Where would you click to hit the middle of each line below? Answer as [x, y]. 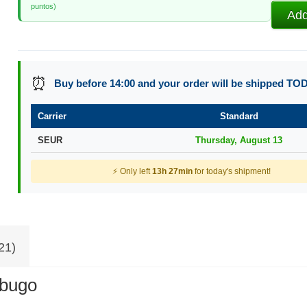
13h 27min [172, 172]
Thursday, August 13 [239, 140]
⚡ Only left [132, 172]
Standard [239, 116]
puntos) [43, 7]
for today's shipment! [231, 172]
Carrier [52, 116]
